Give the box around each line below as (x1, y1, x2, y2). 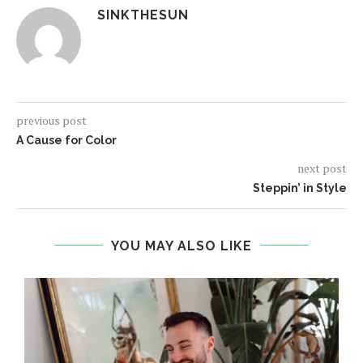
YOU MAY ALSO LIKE (111, 237, 252, 254)
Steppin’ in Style (253, 181, 347, 194)
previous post (16, 112, 87, 128)
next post (297, 160, 347, 176)
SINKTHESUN (97, 6, 189, 23)
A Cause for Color (16, 133, 117, 147)
